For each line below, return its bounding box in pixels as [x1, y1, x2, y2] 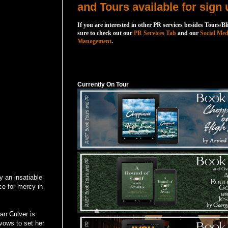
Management [77, 38, 111, 45]
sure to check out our [77, 30, 132, 37]
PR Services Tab [134, 30, 176, 37]
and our [176, 30, 200, 37]
